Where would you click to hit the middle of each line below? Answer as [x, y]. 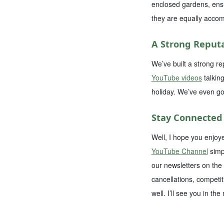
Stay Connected [187, 117]
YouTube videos [176, 77]
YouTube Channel [179, 151]
